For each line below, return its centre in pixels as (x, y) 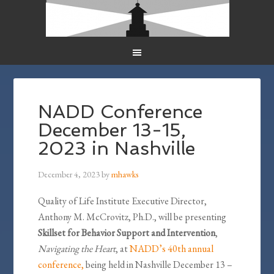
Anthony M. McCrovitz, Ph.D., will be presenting (133, 217)
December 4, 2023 (69, 175)
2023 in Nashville (117, 149)
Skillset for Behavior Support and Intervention (127, 233)
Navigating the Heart (77, 249)
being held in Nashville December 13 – (158, 265)
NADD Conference (120, 112)
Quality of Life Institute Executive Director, (123, 201)
